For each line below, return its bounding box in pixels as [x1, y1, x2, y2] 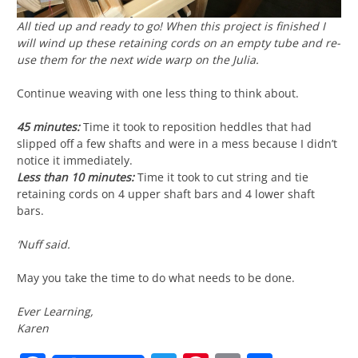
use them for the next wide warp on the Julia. [17, 51, 259, 67]
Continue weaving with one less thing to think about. [17, 85, 299, 101]
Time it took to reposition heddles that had [80, 118, 312, 134]
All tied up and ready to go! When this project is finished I [17, 18, 325, 34]
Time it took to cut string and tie [137, 169, 308, 185]
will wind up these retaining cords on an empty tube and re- [17, 34, 340, 50]
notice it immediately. [17, 152, 133, 168]
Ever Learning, [17, 303, 93, 319]
